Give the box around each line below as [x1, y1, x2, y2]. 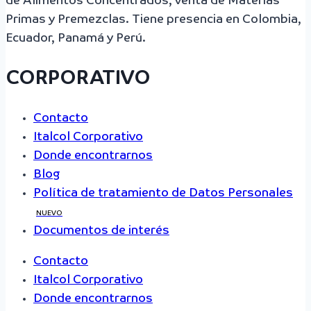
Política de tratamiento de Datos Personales [33, 187, 293, 200]
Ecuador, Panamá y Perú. [6, 32, 146, 44]
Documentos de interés [33, 225, 169, 237]
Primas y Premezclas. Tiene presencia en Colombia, [6, 13, 301, 26]
